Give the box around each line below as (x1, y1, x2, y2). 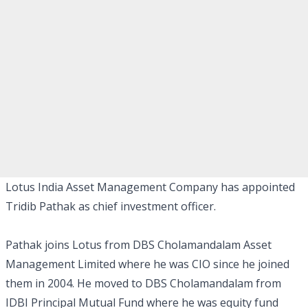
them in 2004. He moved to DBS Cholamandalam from (5, 276, 281, 291)
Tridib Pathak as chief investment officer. (5, 199, 216, 214)
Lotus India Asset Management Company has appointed (5, 179, 295, 195)
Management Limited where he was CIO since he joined (5, 256, 289, 272)
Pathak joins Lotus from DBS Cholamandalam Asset (5, 237, 272, 252)
